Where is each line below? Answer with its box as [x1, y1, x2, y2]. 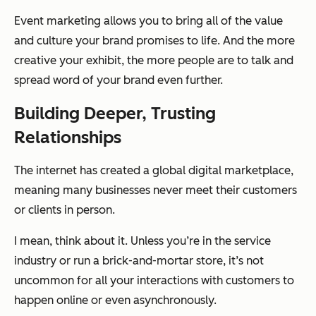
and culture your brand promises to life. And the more [14, 33, 295, 47]
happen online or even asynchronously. [14, 293, 217, 307]
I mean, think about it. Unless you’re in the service [14, 233, 271, 248]
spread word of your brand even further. [14, 73, 223, 87]
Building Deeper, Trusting [14, 102, 216, 123]
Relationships [14, 126, 121, 147]
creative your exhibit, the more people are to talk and [14, 53, 293, 67]
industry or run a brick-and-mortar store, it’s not [14, 253, 264, 267]
